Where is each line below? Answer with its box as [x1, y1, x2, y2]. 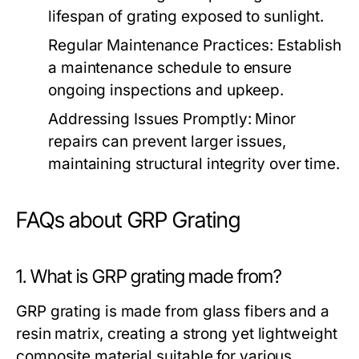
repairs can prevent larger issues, [48, 132, 286, 151]
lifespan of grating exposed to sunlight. [48, 7, 325, 26]
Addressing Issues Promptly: [48, 110, 252, 128]
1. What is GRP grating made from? [16, 265, 283, 288]
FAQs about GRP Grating [16, 207, 241, 233]
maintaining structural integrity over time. [48, 155, 340, 173]
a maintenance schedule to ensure [48, 58, 292, 77]
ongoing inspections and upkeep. [48, 81, 284, 99]
